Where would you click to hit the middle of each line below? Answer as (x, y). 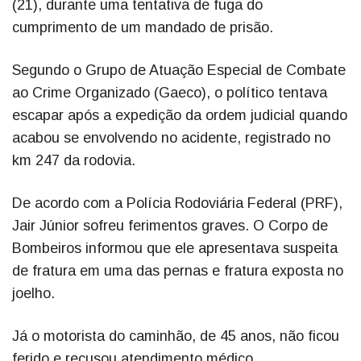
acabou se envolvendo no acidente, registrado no (171, 137)
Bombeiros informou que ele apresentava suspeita (175, 248)
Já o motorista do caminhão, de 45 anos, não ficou (176, 336)
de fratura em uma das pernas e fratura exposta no (178, 270)
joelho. (33, 293)
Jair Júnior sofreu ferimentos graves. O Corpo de (170, 225)
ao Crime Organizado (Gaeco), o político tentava (170, 92)
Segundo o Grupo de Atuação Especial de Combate (179, 70)
